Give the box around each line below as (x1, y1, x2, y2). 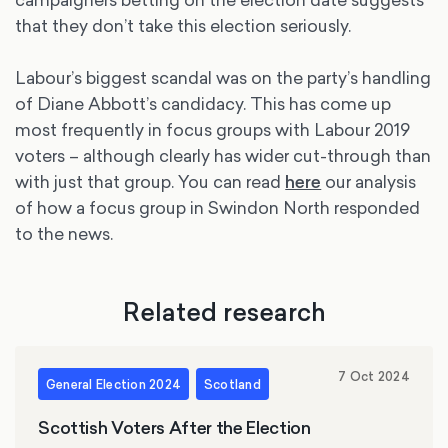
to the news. (15, 222, 114, 246)
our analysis (321, 170, 417, 194)
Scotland (204, 375, 261, 393)
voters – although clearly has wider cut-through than (15, 144, 432, 168)
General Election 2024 (45, 375, 182, 393)
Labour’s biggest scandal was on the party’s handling (15, 66, 432, 90)
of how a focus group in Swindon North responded (15, 196, 421, 220)
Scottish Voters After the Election (38, 415, 311, 440)
